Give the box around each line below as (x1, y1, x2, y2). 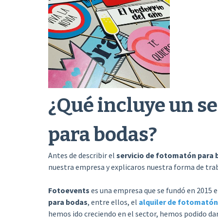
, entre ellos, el (87, 197, 139, 207)
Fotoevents (48, 185, 90, 195)
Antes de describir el (48, 150, 116, 160)
